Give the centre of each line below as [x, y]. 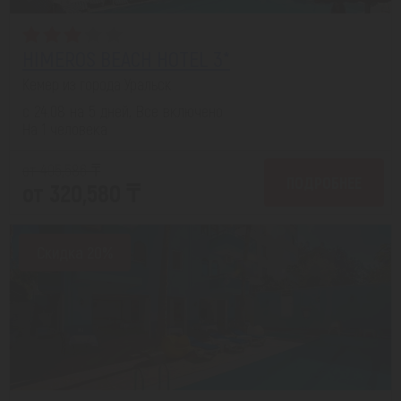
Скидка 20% [75, 252]
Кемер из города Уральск [97, 85]
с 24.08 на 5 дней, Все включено [123, 111]
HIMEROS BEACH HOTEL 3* [126, 59]
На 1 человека [65, 129]
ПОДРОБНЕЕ [324, 183]
